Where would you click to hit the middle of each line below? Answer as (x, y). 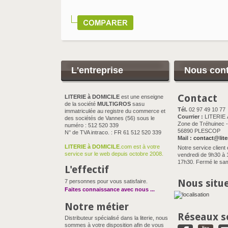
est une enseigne (141, 97)
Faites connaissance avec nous (107, 189)
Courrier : (190, 117)
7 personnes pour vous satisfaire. (107, 181)
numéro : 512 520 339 (92, 125)
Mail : (185, 138)
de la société (81, 104)
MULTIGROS (114, 104)
